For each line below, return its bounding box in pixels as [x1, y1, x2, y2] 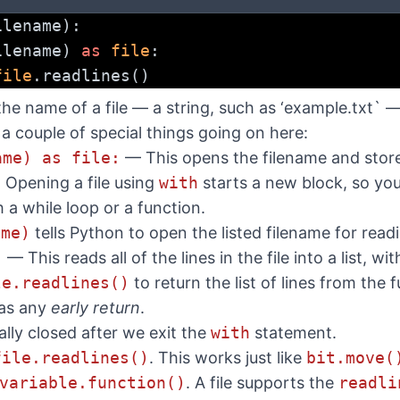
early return [51, 298, 140, 317]
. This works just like [149, 348, 306, 367]
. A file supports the [186, 373, 338, 392]
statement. [250, 323, 337, 342]
